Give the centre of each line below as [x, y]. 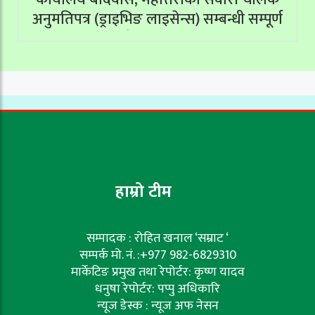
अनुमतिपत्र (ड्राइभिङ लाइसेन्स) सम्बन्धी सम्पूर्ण [157, 20]
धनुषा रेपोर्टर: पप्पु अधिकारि [157, 289]
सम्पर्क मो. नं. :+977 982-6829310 [157, 256]
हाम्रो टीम [143, 192]
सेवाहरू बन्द [157, 39]
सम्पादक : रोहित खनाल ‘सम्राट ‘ [157, 239]
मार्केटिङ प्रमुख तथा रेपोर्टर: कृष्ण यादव [157, 272]
